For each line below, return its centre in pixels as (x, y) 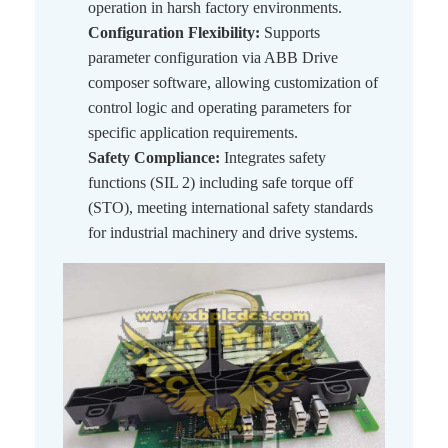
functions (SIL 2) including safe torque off (220, 183)
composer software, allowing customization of (233, 83)
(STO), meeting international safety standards (230, 208)
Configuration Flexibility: (174, 33)
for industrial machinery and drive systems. (223, 233)
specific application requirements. (193, 133)
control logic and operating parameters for (219, 108)
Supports (290, 33)
